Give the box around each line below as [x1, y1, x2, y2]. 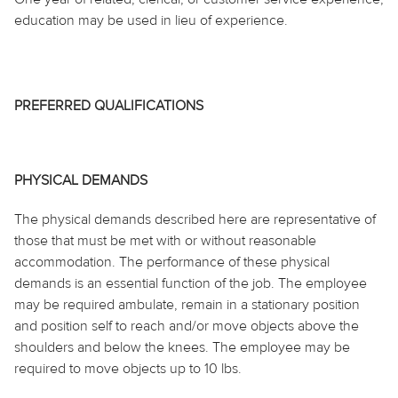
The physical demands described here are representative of [14, 210, 376, 228]
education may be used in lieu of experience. [14, 11, 288, 29]
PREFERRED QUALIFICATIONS [14, 96, 203, 115]
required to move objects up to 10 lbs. [14, 359, 242, 378]
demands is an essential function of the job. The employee [14, 274, 367, 292]
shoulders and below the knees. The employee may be [14, 338, 350, 356]
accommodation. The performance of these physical [14, 252, 330, 271]
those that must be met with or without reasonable [14, 231, 316, 250]
